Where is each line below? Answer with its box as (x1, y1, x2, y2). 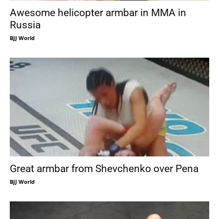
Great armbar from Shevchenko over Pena (10, 162, 198, 175)
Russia (10, 19, 41, 31)
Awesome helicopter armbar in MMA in (10, 7, 186, 19)
